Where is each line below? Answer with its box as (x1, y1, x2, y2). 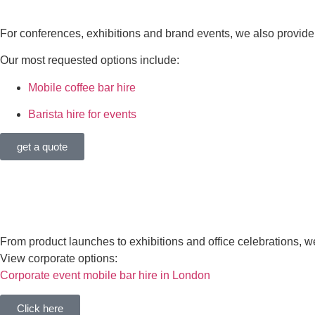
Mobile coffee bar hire (28, 81, 136, 94)
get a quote (17, 141, 67, 153)
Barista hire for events (28, 108, 136, 120)
